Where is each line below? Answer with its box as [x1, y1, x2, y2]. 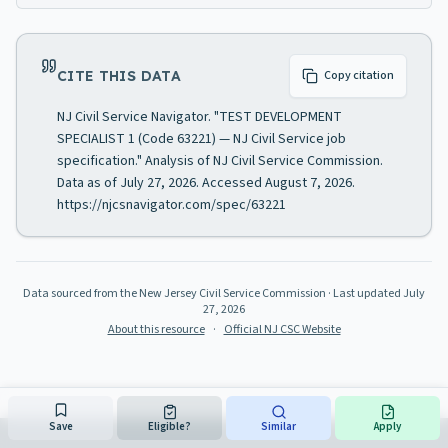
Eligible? [148, 418, 191, 434]
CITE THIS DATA [57, 67, 181, 85]
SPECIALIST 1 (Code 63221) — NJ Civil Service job [57, 129, 346, 149]
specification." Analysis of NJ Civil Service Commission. [57, 151, 383, 171]
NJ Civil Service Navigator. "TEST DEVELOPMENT [57, 107, 342, 127]
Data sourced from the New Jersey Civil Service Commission [23, 285, 326, 302]
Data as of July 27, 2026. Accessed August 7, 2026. [57, 173, 355, 193]
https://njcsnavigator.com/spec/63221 [57, 195, 286, 215]
